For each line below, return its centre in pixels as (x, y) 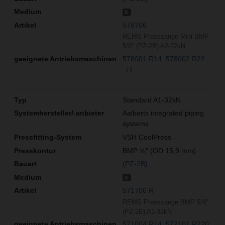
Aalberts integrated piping (163, 113)
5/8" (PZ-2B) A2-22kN (154, 46)
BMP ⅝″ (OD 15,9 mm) (159, 150)
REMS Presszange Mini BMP (166, 37)
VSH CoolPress (147, 137)
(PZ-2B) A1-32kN (147, 211)
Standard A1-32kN (152, 100)
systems (136, 124)
